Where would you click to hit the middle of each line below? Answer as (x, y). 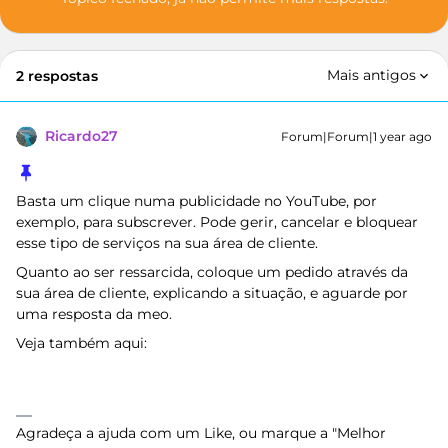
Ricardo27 (81, 136)
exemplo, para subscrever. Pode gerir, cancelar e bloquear (217, 222)
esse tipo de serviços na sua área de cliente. (167, 243)
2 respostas (57, 76)
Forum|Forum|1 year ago (356, 136)
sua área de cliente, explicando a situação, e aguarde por (212, 293)
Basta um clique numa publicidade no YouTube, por (196, 201)
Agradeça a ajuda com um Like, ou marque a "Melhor (201, 433)
